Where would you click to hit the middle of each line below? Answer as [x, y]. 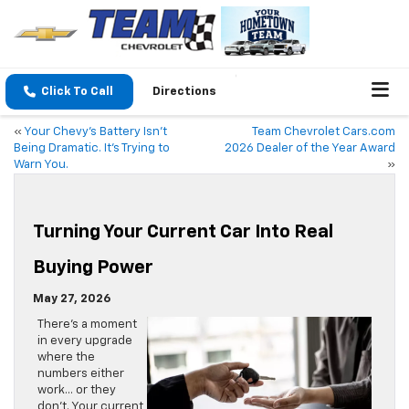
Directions [184, 92]
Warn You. [41, 165]
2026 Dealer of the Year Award [310, 149]
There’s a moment [87, 325]
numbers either [81, 374]
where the [66, 358]
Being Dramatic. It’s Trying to [92, 149]
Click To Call [77, 92]
